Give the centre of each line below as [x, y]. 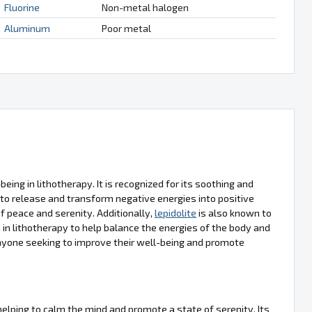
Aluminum [27, 28]
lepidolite [175, 212]
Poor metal [126, 28]
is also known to [234, 212]
